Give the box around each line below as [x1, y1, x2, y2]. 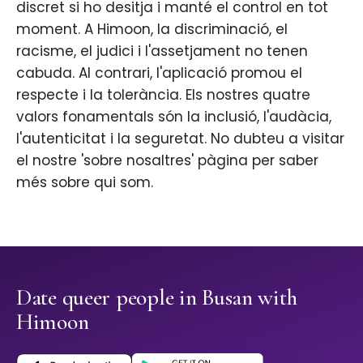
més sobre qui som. [16, 173, 153, 193]
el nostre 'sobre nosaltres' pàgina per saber [16, 151, 318, 171]
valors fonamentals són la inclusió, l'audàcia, [16, 107, 331, 127]
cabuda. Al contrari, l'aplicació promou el [16, 63, 302, 83]
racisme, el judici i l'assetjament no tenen [16, 41, 308, 62]
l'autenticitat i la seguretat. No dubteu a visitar [16, 129, 344, 149]
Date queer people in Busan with [16, 284, 297, 312]
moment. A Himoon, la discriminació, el [16, 19, 288, 40]
